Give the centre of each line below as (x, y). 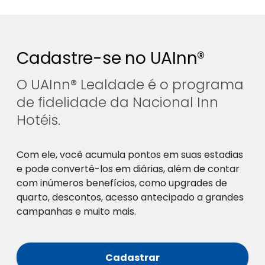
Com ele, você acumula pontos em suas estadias (130, 155)
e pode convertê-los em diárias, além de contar (128, 169)
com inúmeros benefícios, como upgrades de (122, 183)
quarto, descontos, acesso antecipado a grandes (130, 198)
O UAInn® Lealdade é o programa (130, 85)
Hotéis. (38, 120)
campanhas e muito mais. (76, 212)
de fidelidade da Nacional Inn (117, 103)
